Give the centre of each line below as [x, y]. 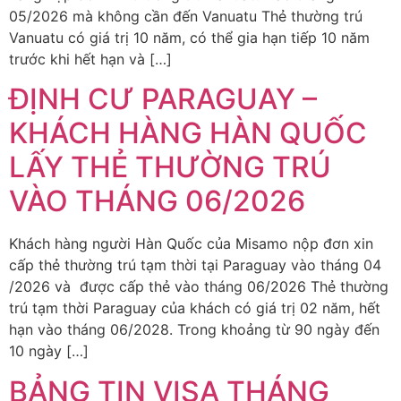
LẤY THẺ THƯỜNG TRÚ [170, 167]
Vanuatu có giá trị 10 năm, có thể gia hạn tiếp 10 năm [189, 38]
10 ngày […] [49, 351]
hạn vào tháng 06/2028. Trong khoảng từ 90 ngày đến [194, 330]
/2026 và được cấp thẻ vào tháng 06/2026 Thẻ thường [199, 287]
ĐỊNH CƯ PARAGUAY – [163, 99]
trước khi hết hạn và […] [90, 59]
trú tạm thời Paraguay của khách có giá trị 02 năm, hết [195, 308]
